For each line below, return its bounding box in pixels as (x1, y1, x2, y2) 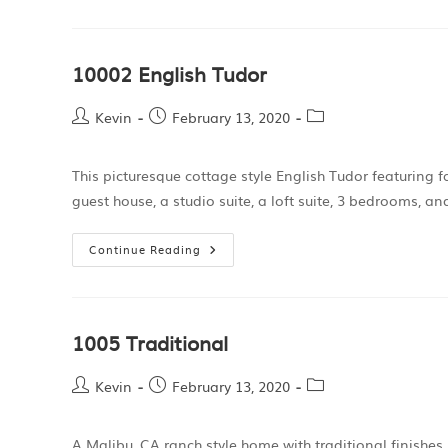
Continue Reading (89, 241, 201, 257)
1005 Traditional (72, 327, 228, 357)
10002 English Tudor (72, 58, 267, 88)
